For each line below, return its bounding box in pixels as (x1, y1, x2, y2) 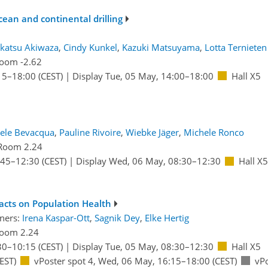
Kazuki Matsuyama (121, 41, 200, 53)
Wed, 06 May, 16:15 (98, 254, 181, 267)
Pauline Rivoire (59, 126, 121, 139)
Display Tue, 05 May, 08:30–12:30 (72, 240, 214, 252)
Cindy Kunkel (63, 41, 117, 53)
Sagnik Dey (94, 211, 140, 224)
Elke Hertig (144, 211, 189, 224)
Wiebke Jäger (125, 126, 179, 139)
